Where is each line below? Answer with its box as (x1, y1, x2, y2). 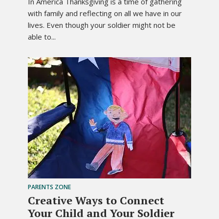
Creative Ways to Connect (28, 193, 164, 207)
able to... (28, 31, 56, 42)
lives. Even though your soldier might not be (28, 20, 175, 30)
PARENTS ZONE (28, 182, 71, 191)
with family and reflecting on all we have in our (28, 8, 182, 18)
